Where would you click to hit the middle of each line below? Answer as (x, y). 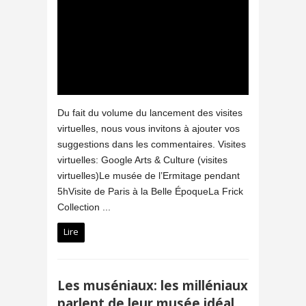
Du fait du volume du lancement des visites (150, 112)
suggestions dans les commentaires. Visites (152, 144)
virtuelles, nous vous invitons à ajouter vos (149, 128)
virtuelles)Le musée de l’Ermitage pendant (149, 175)
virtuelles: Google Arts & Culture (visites (142, 159)
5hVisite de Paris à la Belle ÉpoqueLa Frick (150, 191)
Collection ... (84, 207)
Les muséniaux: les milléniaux (153, 285)
